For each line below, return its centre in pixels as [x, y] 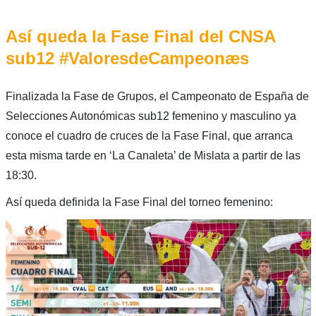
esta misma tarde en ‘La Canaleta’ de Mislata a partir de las [153, 156]
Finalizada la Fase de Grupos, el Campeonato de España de [157, 97]
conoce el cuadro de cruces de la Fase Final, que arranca [149, 136]
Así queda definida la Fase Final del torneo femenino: [139, 202]
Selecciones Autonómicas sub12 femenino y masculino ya [151, 116]
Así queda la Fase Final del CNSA [140, 37]
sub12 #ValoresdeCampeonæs [127, 59]
